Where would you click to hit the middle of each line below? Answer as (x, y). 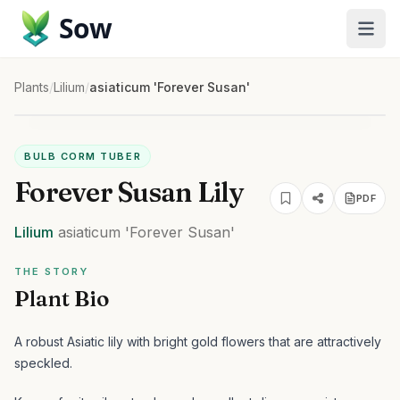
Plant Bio (62, 299)
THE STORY (51, 271)
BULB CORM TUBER (83, 156)
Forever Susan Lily (129, 192)
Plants (32, 87)
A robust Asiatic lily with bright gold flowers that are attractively (198, 342)
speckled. (43, 363)
